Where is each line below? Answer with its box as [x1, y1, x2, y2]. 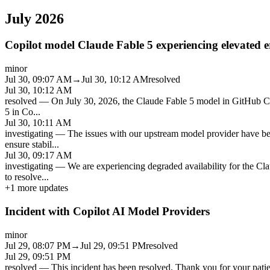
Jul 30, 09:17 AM [5, 150, 72, 161]
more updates [15, 183, 68, 193]
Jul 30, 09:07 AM [5, 74, 72, 85]
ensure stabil [5, 139, 52, 150]
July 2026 [5, 10, 64, 27]
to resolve [5, 172, 42, 183]
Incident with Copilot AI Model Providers [5, 204, 210, 218]
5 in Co [5, 107, 33, 118]
